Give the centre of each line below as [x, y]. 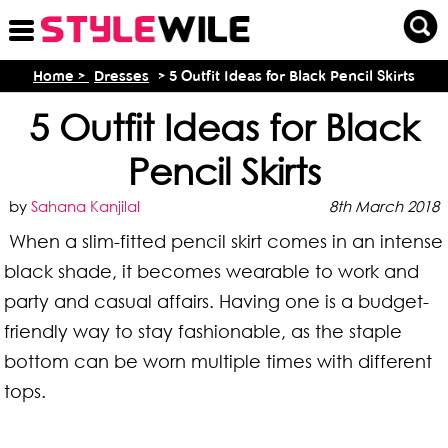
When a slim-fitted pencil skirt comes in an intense [226, 241]
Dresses [121, 76]
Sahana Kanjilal [86, 206]
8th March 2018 [383, 206]
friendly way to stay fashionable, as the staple [203, 331]
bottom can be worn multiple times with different [218, 361]
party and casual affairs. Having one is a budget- [217, 301]
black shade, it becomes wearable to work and [212, 271]
